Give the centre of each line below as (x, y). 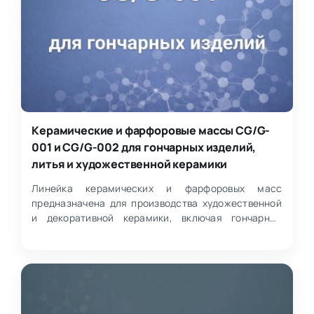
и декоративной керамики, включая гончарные (157, 217)
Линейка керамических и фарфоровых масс (157, 188)
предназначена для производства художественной (157, 203)
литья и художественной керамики (130, 164)
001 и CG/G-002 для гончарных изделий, (144, 148)
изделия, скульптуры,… (87, 232)
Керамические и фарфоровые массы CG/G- (151, 131)
